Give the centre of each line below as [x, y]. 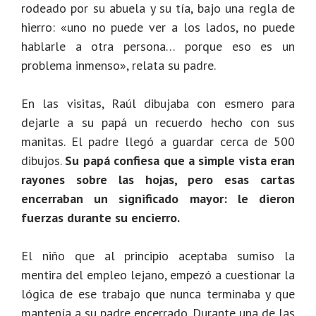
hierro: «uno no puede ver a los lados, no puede [158, 28]
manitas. [46, 142]
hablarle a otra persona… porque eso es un [158, 47]
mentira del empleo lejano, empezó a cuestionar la [158, 275]
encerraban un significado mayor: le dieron [158, 199]
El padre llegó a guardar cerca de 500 [183, 142]
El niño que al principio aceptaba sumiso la [158, 256]
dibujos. [43, 161]
